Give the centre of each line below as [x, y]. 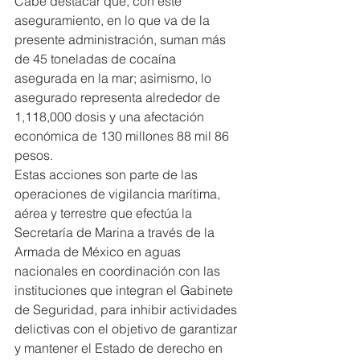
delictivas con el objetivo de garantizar [127, 329]
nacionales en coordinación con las [119, 271]
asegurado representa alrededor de [119, 98]
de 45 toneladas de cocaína [97, 59]
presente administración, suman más [122, 40]
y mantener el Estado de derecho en [120, 348]
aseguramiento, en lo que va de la [114, 20]
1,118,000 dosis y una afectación [111, 117]
